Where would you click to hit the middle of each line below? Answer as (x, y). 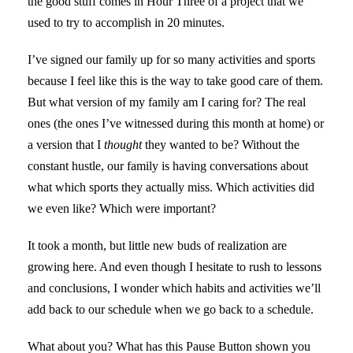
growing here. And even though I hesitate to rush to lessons (175, 267)
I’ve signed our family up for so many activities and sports (171, 60)
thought (123, 145)
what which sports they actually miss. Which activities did (171, 188)
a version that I (66, 145)
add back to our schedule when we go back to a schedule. (171, 310)
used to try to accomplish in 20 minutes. (126, 23)
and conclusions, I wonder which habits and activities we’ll (174, 288)
